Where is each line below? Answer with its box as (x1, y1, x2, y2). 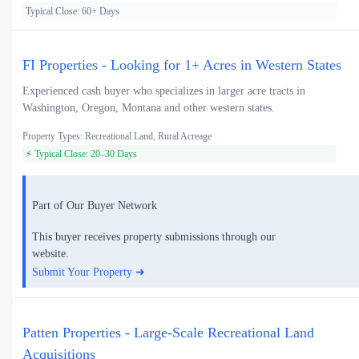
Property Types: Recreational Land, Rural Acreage (22, 131, 212, 143)
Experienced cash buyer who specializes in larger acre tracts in (22, 85, 305, 98)
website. (32, 248, 69, 260)
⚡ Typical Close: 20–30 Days (26, 148, 137, 160)
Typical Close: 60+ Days (26, 6, 119, 18)
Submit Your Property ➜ (32, 266, 145, 279)
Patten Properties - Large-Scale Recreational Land (22, 325, 314, 341)
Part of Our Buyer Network (32, 199, 157, 212)
